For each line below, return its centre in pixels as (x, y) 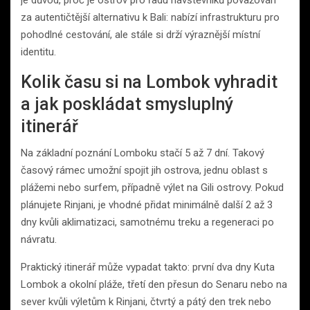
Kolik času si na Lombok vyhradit (149, 82)
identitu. (38, 52)
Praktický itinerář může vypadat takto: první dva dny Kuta (148, 267)
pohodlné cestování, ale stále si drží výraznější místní (140, 34)
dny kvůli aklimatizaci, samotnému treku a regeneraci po (147, 222)
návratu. (39, 239)
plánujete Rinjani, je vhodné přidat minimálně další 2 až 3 (147, 204)
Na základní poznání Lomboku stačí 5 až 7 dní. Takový (143, 153)
